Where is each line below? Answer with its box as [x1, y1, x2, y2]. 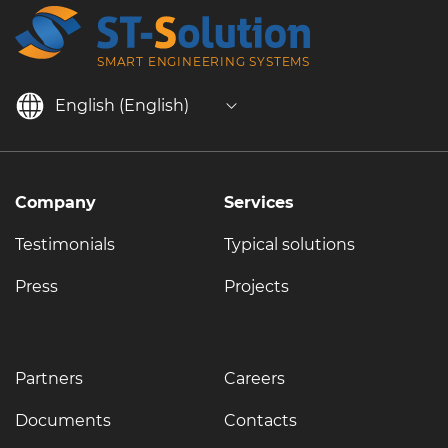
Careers [224, 369, 285, 389]
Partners [15, 369, 83, 389]
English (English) [55, 96, 189, 116]
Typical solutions [224, 235, 355, 255]
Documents [15, 411, 111, 431]
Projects [224, 277, 289, 297]
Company [15, 193, 96, 213]
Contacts [224, 411, 297, 431]
